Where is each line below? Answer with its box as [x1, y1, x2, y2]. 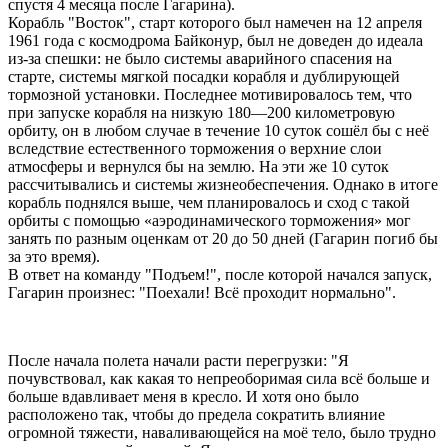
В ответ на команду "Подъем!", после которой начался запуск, [8, 265, 432, 283]
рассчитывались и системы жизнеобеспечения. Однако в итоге [8, 175, 438, 193]
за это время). [8, 247, 100, 265]
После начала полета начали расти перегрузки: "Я [8, 351, 349, 369]
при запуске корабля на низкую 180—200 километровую [8, 103, 395, 121]
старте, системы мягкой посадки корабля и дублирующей [8, 67, 400, 85]
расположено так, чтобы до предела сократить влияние [8, 405, 385, 423]
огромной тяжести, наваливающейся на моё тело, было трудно [8, 423, 436, 441]
